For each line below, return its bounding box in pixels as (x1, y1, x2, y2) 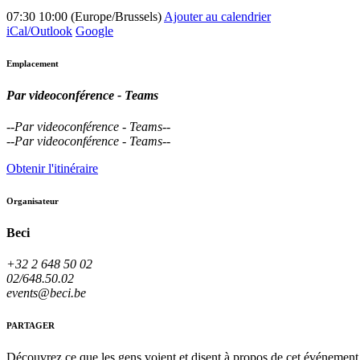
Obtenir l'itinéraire (6, 161, 98, 175)
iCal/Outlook (6, 23, 72, 38)
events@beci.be (6, 286, 86, 301)
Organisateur (6, 195, 59, 206)
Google (76, 23, 113, 38)
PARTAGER (6, 321, 55, 331)
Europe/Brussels (75, 9, 157, 23)
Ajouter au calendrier (164, 9, 271, 23)
